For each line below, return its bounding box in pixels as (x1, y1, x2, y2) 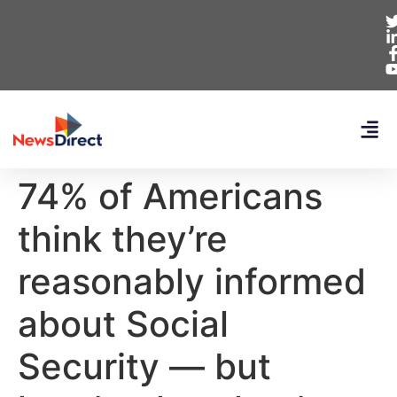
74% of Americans (18, 175, 323, 218)
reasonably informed (18, 260, 366, 303)
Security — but (18, 345, 271, 388)
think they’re (18, 217, 228, 261)
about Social (18, 302, 229, 346)
